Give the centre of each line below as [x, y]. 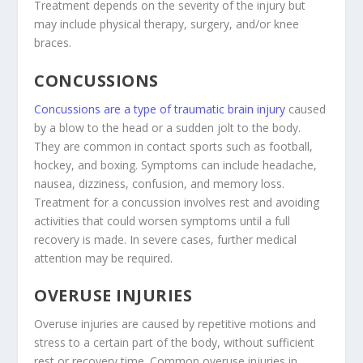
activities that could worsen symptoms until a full [162, 220]
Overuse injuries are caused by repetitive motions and [175, 323]
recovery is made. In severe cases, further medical [166, 239]
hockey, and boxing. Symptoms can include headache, [176, 164]
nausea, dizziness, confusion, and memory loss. [160, 183]
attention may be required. [104, 258]
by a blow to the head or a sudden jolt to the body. [168, 127]
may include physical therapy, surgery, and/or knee [167, 24]
